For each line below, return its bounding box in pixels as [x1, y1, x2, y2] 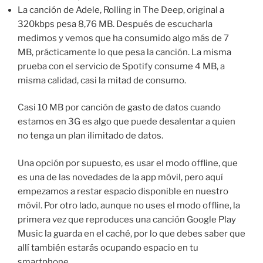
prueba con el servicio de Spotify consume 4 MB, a [18, 60, 225, 72]
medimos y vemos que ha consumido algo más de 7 [18, 32, 229, 43]
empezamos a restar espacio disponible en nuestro [18, 186, 228, 197]
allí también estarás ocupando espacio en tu [18, 242, 198, 253]
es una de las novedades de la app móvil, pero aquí [18, 171, 223, 183]
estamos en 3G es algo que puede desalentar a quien [18, 116, 235, 127]
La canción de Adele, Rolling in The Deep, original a [18, 4, 224, 15]
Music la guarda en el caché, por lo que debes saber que [18, 228, 245, 239]
